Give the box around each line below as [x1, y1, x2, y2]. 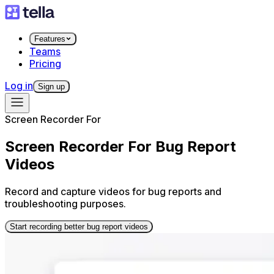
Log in [5, 80, 33, 92]
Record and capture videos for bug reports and [5, 185, 221, 198]
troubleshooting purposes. [5, 197, 126, 210]
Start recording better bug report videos [10, 221, 148, 231]
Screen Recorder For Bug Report [5, 137, 236, 155]
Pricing [29, 57, 61, 70]
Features [34, 34, 65, 43]
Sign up [38, 82, 65, 91]
